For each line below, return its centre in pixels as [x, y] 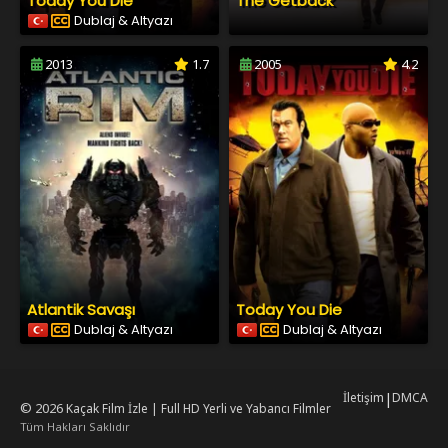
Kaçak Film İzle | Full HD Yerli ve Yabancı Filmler [198, 408]
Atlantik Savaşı [81, 309]
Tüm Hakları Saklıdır [75, 426]
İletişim [363, 397]
